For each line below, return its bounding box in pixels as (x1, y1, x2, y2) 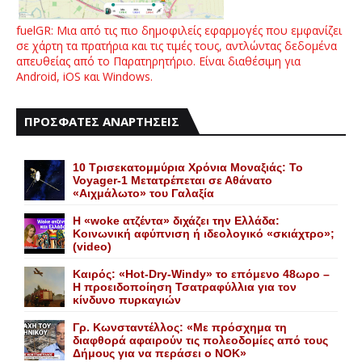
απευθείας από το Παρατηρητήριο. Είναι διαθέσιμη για (16, 53, 301, 69)
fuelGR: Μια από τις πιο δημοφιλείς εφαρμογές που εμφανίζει (16, 23, 342, 38)
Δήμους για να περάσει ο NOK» (73, 347, 246, 360)
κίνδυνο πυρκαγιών (73, 293, 181, 306)
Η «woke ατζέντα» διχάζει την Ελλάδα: (73, 214, 280, 227)
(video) (73, 240, 112, 253)
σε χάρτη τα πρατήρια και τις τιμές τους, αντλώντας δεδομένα (16, 38, 337, 53)
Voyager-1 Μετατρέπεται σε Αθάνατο (73, 174, 272, 187)
